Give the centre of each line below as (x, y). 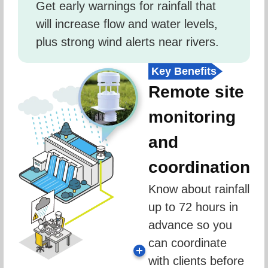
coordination (199, 167)
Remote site (196, 92)
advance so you (190, 225)
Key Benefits (184, 71)
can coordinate (188, 243)
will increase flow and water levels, (127, 24)
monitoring (192, 117)
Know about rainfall (199, 189)
